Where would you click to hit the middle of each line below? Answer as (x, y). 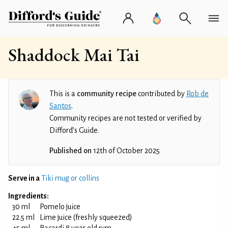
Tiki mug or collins (70, 178)
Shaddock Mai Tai (74, 55)
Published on (70, 151)
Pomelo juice (60, 207)
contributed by (161, 94)
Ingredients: (28, 196)
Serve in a (24, 178)
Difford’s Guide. (74, 130)
